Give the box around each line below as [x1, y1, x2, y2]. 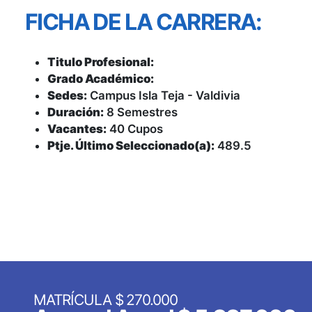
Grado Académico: [47, 72, 154, 86]
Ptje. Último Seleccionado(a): [47, 139, 214, 153]
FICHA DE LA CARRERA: [25, 8, 262, 36]
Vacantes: [47, 122, 107, 136]
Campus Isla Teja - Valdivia [87, 88, 240, 103]
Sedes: [47, 88, 87, 103]
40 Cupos [107, 122, 163, 136]
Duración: [47, 105, 104, 120]
